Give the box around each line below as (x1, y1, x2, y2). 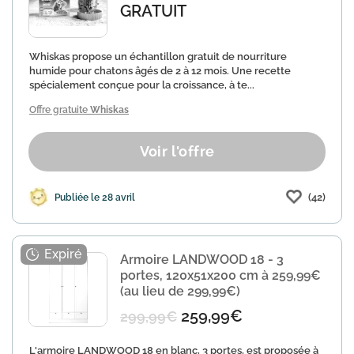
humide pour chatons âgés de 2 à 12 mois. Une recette (29, 65, 291, 77)
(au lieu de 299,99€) (120, 284, 240, 299)
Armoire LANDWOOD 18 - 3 (120, 252, 284, 267)
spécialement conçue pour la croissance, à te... (29, 79, 254, 91)
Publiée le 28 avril (55, 191, 135, 203)
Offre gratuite (29, 104, 90, 115)
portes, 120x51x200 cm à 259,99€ (120, 268, 321, 283)
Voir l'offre (139, 143, 215, 160)
